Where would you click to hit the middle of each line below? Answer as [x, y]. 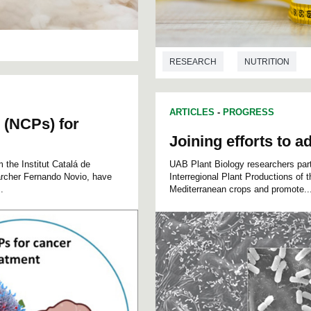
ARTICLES [192, 112]
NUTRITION [267, 62]
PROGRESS [249, 112]
